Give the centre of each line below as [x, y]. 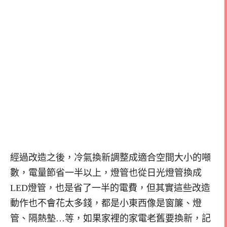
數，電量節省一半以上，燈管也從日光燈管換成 [106, 173]
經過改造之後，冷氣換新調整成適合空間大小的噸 [110, 157]
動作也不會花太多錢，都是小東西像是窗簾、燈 [106, 203]
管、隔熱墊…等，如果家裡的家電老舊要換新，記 [110, 218]
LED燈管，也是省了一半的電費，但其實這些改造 [110, 188]
